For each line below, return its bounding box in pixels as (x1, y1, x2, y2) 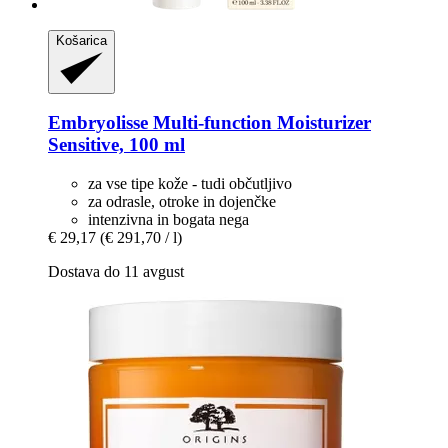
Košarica (56, 32, 107, 48)
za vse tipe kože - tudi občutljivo (88, 175, 292, 193)
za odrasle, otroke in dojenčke (88, 193, 276, 211)
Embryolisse (48, 112, 148, 134)
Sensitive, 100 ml (48, 134, 185, 156)
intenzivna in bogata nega (88, 211, 249, 229)
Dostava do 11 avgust (48, 263, 184, 281)
